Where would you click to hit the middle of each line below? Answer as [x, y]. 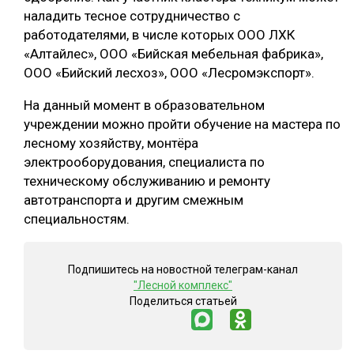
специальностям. [77, 219]
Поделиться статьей [183, 301]
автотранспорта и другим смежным [134, 200]
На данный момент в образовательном [144, 105]
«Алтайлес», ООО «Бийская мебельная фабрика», [173, 54]
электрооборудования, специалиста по [144, 162]
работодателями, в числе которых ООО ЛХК [159, 35]
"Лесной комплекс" [183, 286]
